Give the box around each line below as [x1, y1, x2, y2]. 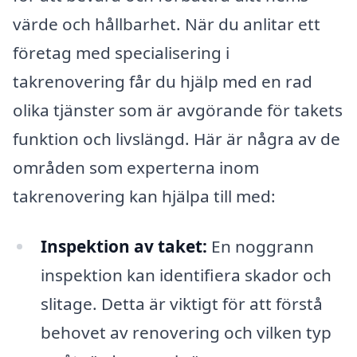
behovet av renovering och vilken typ [40, 321, 331, 344]
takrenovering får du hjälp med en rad [13, 69, 312, 92]
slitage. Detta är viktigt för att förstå [40, 292, 323, 316]
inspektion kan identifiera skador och [40, 264, 331, 287]
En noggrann [206, 235, 314, 258]
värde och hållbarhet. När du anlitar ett [13, 12, 320, 35]
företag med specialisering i [13, 41, 229, 64]
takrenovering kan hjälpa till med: [13, 184, 276, 207]
